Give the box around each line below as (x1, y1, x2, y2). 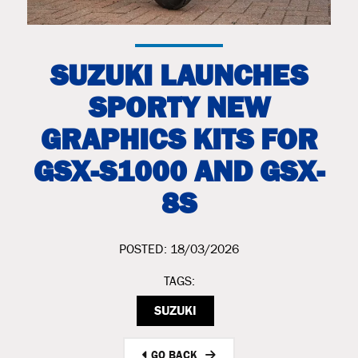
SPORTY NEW (88, 88, 270, 125)
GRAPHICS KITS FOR (40, 120, 318, 157)
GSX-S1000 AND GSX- (34, 152, 324, 189)
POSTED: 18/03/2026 (119, 244, 239, 257)
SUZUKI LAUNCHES (50, 56, 308, 93)
